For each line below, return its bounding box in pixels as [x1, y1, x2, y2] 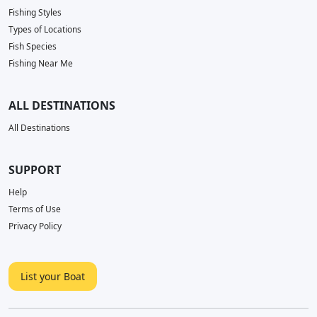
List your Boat [21, 270, 85, 283]
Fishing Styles [8, 6, 62, 18]
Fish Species [8, 40, 57, 52]
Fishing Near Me [8, 57, 73, 69]
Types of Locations [8, 23, 81, 35]
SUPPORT [8, 162, 61, 178]
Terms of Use [8, 203, 61, 215]
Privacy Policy [8, 220, 62, 232]
